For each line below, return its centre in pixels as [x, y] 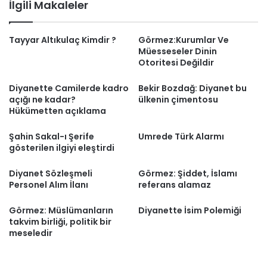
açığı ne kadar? [42, 100]
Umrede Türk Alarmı [181, 136]
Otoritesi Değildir [176, 63]
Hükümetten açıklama [58, 111]
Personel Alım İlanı [49, 185]
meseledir [31, 233]
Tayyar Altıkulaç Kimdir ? [63, 40]
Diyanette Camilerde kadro [69, 88]
